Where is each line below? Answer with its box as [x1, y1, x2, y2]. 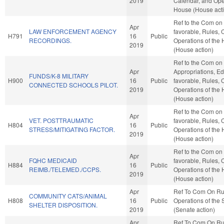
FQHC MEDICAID [29, 155, 77, 164]
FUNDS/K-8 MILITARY [29, 71, 88, 80]
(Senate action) [173, 204, 215, 213]
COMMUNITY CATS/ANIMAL [29, 191, 107, 200]
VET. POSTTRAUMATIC [29, 115, 93, 124]
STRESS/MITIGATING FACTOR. [29, 124, 115, 133]
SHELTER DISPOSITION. [29, 200, 97, 209]
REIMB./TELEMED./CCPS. [29, 164, 101, 173]
